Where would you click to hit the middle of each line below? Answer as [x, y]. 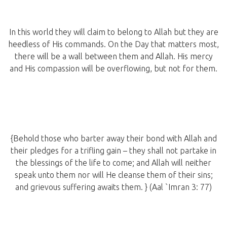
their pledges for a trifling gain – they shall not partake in [113, 151]
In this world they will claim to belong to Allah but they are [113, 32]
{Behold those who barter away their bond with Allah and [113, 139]
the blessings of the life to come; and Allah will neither [113, 163]
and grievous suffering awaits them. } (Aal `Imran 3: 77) [113, 187]
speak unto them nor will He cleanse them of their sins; [113, 175]
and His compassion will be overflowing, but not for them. [113, 69]
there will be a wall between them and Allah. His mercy [113, 56]
